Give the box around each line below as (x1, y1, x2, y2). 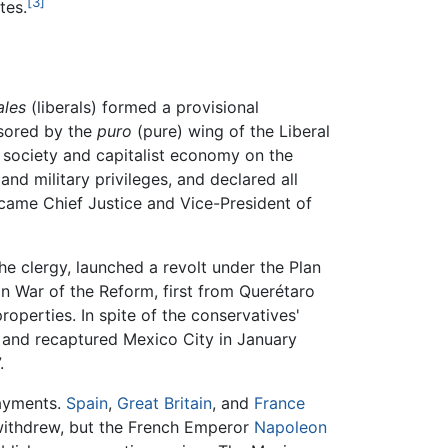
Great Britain (117, 393, 212, 414)
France (254, 393, 305, 414)
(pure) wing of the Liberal (132, 121, 330, 142)
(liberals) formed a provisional (26, 97, 259, 118)
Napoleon (254, 417, 327, 438)
